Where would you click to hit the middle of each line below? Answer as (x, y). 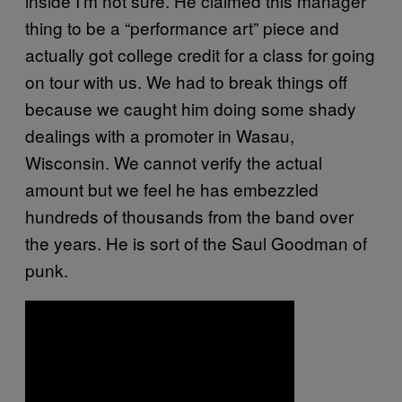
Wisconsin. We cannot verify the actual (174, 162)
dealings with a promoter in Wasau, (160, 135)
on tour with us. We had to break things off (186, 81)
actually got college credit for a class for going (200, 54)
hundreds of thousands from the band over (189, 215)
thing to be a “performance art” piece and (182, 27)
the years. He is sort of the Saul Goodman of (196, 242)
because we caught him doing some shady (191, 108)
